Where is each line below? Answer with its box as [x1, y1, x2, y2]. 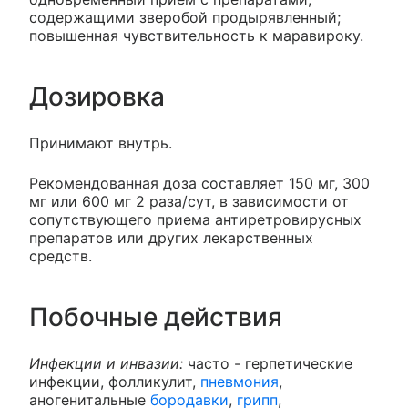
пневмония [200, 372, 279, 391]
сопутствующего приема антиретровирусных [29, 209, 362, 229]
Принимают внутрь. [29, 133, 172, 152]
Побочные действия [29, 301, 282, 332]
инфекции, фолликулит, [29, 372, 200, 391]
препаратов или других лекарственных [29, 228, 313, 247]
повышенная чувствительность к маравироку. [29, 25, 363, 45]
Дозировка [29, 80, 165, 112]
